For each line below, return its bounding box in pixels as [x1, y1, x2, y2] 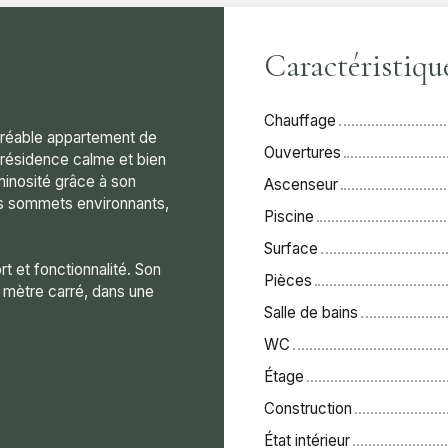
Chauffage [264, 110, 336, 130]
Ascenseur [264, 174, 338, 194]
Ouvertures [264, 142, 341, 162]
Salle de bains [264, 302, 358, 322]
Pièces [264, 270, 312, 290]
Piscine [264, 206, 314, 226]
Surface [264, 238, 318, 258]
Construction [264, 398, 352, 418]
